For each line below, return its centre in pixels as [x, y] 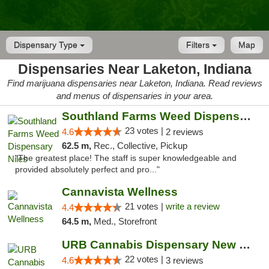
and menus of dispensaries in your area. [134, 96]
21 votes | [145, 206]
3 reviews [184, 260]
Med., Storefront [125, 221]
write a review [192, 206]
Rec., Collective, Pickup [140, 146]
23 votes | [145, 131]
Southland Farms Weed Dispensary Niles [245, 116]
